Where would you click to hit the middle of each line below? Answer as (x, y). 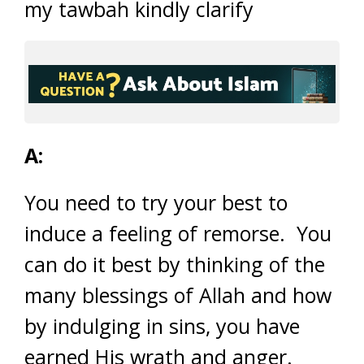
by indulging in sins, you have (162, 325)
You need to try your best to (156, 202)
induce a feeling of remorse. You (178, 233)
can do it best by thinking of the (175, 264)
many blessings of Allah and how (178, 295)
